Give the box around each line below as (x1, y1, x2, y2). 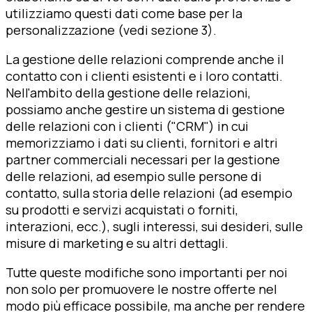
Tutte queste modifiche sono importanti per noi (6, 263, 288, 281)
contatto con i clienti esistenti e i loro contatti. (6, 67, 283, 84)
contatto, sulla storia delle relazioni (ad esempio (6, 184, 292, 201)
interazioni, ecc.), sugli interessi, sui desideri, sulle (6, 217, 303, 235)
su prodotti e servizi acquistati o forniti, (6, 201, 238, 218)
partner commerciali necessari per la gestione (6, 150, 280, 168)
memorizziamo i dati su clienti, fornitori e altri (6, 134, 278, 151)
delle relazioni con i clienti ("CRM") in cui (6, 117, 249, 134)
